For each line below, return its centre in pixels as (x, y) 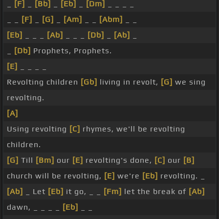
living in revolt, (129, 82)
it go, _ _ (84, 192)
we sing (189, 82)
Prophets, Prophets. (71, 51)
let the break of (155, 192)
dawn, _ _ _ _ (35, 207)
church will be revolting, (55, 176)
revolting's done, (119, 160)
